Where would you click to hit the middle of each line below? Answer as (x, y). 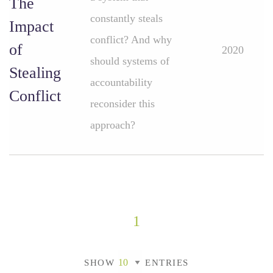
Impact (31, 27)
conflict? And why (131, 40)
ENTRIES (165, 262)
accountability (121, 82)
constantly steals (126, 18)
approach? (113, 125)
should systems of (130, 61)
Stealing (35, 73)
